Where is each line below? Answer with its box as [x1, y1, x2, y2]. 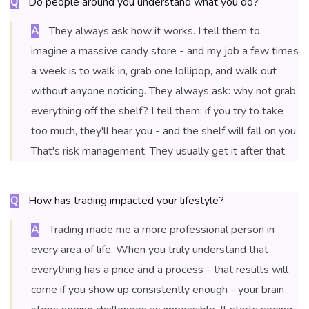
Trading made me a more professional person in [46, 222, 275, 238]
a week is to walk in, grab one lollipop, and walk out [31, 63, 277, 79]
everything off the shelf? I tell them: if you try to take [31, 103, 283, 119]
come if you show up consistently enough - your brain [31, 282, 284, 298]
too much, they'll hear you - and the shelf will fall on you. [31, 123, 298, 139]
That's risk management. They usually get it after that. [31, 143, 287, 159]
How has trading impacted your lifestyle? [26, 193, 224, 209]
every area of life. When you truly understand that [31, 242, 268, 258]
